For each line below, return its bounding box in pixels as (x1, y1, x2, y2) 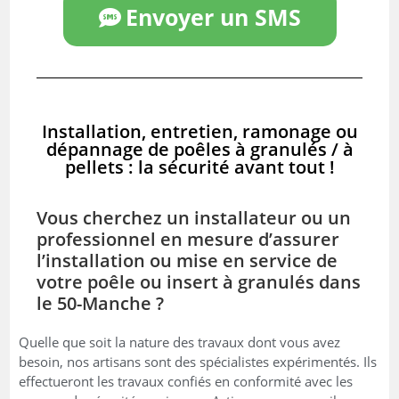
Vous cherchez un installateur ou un (37, 205, 352, 230)
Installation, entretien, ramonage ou (41, 118, 358, 143)
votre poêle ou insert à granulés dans (37, 269, 362, 294)
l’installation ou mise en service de (37, 248, 338, 273)
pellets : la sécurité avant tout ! (64, 154, 335, 179)
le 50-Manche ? (37, 290, 165, 315)
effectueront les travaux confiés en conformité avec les (19, 371, 354, 390)
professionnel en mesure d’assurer (37, 226, 340, 251)
